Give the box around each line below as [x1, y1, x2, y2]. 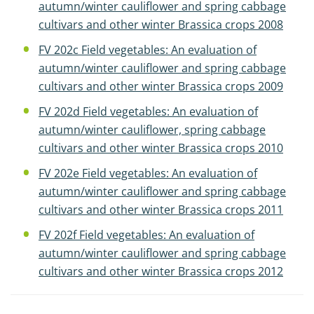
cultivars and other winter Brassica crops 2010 [39, 140, 283, 156]
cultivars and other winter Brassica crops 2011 [39, 202, 283, 217]
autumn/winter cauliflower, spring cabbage [39, 122, 266, 137]
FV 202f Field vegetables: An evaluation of [39, 227, 254, 243]
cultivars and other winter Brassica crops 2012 [39, 264, 283, 279]
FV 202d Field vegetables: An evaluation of [39, 104, 258, 119]
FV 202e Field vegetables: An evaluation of [39, 165, 257, 181]
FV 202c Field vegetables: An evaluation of [39, 42, 257, 57]
